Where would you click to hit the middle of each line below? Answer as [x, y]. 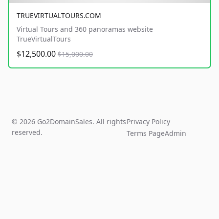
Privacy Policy [149, 122]
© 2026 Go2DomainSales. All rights [69, 122]
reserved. [27, 132]
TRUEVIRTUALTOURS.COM [59, 16]
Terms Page [146, 133]
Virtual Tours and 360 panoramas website [85, 29]
